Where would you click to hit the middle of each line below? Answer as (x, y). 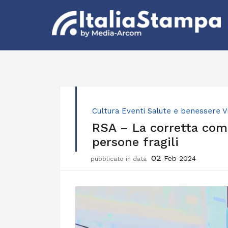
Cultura (106, 111)
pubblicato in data (120, 159)
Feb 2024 (180, 158)
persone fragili (135, 142)
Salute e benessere (184, 111)
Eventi (133, 111)
